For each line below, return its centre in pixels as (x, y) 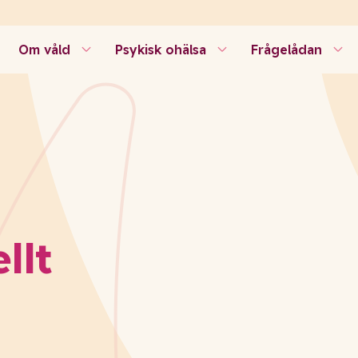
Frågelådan (286, 50)
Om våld (44, 50)
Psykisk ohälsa (160, 50)
